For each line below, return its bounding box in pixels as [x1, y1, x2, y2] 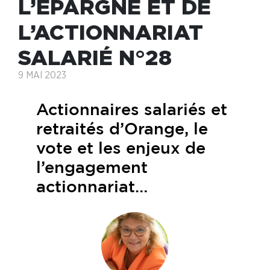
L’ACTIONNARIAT [18, 20, 203, 44]
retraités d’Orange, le [36, 122, 208, 137]
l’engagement [36, 161, 148, 176]
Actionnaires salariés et [36, 103, 227, 118]
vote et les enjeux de [36, 142, 206, 157]
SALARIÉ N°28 [18, 45, 172, 69]
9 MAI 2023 [18, 71, 66, 81]
